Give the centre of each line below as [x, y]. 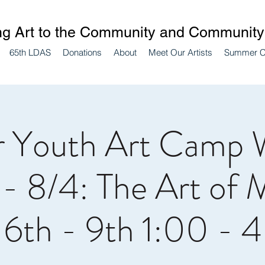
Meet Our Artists [180, 52]
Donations [82, 52]
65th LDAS [30, 52]
